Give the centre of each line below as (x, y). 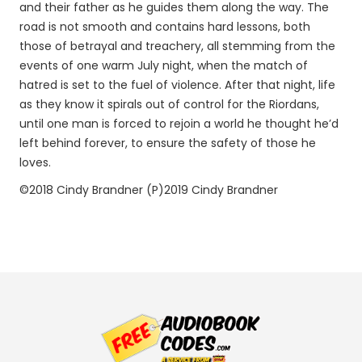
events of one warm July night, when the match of (164, 65)
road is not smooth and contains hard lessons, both (165, 27)
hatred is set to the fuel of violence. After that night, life (177, 85)
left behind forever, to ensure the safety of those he (168, 143)
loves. (35, 162)
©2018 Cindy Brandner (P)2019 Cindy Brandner (149, 190)
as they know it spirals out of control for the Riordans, (169, 104)
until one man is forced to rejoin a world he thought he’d (179, 124)
